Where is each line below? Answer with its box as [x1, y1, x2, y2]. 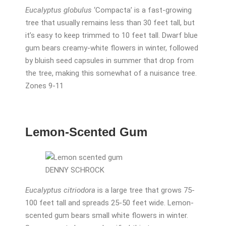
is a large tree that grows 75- [95, 186, 195, 195]
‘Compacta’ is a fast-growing [92, 6, 192, 15]
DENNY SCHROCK [45, 165, 104, 175]
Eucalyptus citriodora [25, 186, 95, 195]
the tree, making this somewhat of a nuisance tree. [25, 69, 197, 78]
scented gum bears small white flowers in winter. [25, 211, 188, 220]
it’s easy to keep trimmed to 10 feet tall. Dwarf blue [25, 31, 198, 40]
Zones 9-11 [25, 81, 64, 91]
